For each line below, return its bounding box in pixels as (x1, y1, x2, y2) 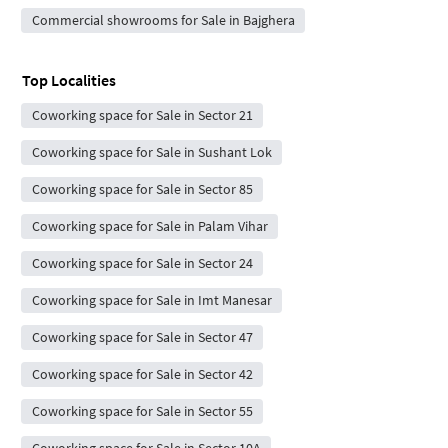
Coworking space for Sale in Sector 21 (31, 106, 253, 125)
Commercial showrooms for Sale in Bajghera (31, 11, 295, 30)
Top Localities (22, 70, 116, 91)
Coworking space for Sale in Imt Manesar (31, 291, 272, 310)
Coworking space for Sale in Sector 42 (31, 365, 253, 384)
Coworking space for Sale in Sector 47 (31, 328, 253, 347)
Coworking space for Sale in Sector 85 (31, 180, 253, 199)
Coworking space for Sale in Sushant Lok (31, 143, 272, 162)
